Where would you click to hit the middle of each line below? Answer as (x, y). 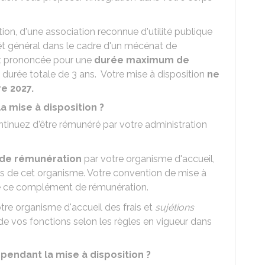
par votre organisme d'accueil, (148, 159)
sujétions (174, 207)
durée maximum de (142, 60)
